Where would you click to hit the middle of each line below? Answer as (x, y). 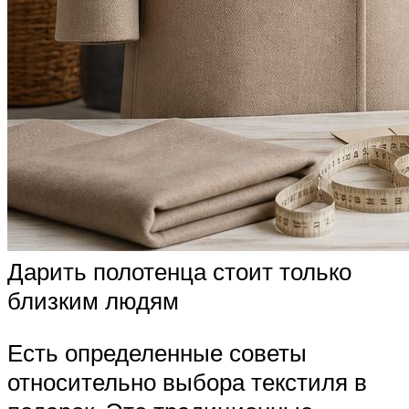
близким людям (93, 300)
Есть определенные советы (157, 353)
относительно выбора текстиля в (187, 382)
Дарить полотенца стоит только (179, 271)
